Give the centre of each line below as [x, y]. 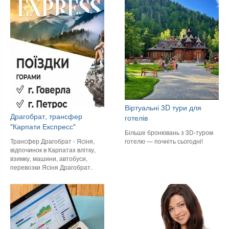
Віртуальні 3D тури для [163, 108]
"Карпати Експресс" [43, 127]
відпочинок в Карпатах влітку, [53, 150]
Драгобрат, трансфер [46, 116]
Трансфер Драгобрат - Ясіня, [52, 141]
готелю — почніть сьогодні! [164, 141]
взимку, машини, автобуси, [49, 158]
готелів [136, 118]
